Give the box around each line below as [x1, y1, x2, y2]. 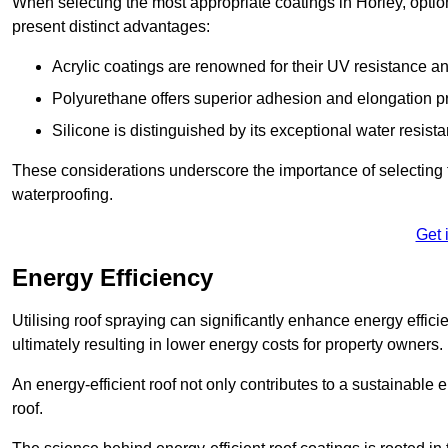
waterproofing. [12, 186, 113, 204]
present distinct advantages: [12, 18, 210, 36]
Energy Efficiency [12, 264, 213, 292]
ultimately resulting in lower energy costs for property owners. [12, 336, 443, 354]
